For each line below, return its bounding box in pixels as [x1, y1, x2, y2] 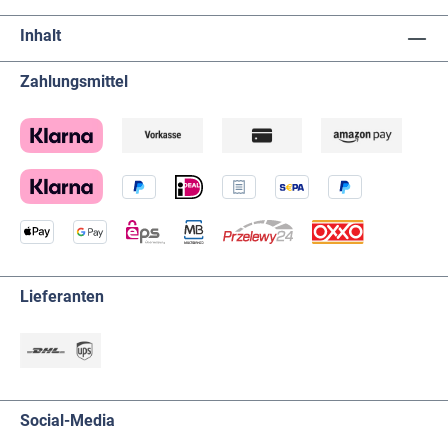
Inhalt [20, 26, 61, 46]
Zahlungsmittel [20, 72, 128, 92]
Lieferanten [20, 287, 104, 307]
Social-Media [20, 411, 115, 431]
